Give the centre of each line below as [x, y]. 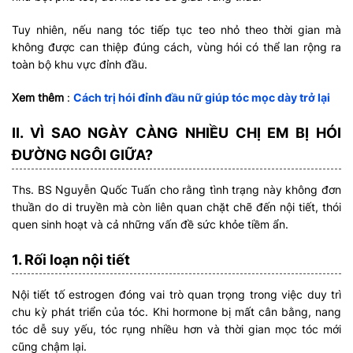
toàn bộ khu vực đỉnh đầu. [80, 65]
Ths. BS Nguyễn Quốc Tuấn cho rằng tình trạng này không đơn [176, 190]
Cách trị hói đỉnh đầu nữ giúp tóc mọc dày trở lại [202, 98]
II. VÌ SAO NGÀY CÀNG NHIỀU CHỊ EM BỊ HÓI [176, 133]
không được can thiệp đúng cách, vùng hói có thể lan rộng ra [176, 47]
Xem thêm [38, 98]
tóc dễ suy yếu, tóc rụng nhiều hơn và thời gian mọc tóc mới [176, 329]
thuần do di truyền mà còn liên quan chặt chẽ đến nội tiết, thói [176, 207]
